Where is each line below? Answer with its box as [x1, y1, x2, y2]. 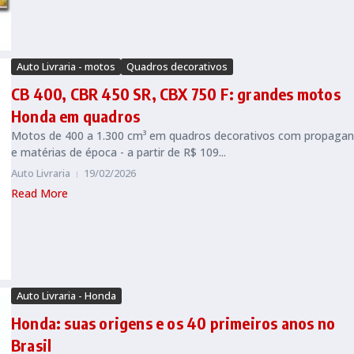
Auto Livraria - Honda [17, 288, 116, 303]
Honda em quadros [11, 106, 141, 126]
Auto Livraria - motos [17, 59, 115, 74]
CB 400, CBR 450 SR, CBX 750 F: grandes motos [11, 84, 341, 104]
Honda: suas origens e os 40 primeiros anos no [11, 313, 336, 333]
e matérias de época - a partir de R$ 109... [11, 145, 226, 160]
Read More [11, 186, 68, 201]
